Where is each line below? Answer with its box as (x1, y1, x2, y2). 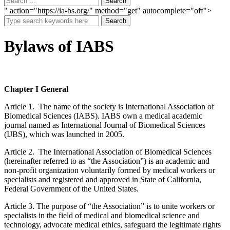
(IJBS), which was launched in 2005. (4, 129, 124, 139)
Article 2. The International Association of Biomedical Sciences (4, 147, 212, 156)
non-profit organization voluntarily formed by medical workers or (4, 165, 215, 175)
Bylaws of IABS (4, 37, 114, 56)
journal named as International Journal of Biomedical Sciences (4, 120, 205, 129)
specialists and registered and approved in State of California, (4, 175, 201, 184)
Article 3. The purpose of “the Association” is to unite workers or (4, 201, 215, 210)
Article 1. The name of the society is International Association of (4, 102, 214, 111)
